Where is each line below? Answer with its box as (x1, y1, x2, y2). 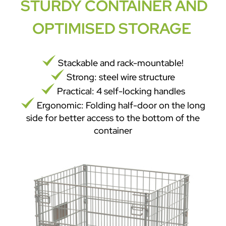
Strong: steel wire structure (65, 71, 176, 83)
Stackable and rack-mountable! (56, 57, 184, 69)
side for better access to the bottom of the (26, 112, 200, 124)
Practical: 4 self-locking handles (54, 85, 185, 97)
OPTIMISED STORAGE (32, 18, 191, 38)
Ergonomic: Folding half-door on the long (34, 99, 205, 111)
